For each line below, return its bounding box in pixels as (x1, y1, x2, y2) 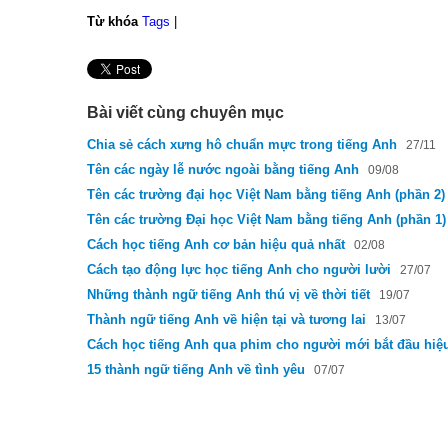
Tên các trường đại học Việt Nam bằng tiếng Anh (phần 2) (87, 187, 445, 202)
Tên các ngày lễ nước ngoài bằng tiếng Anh (87, 162, 359, 177)
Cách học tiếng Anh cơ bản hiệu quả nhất (87, 237, 345, 252)
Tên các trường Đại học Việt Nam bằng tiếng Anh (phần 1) (87, 212, 446, 227)
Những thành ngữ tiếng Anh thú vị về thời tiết (87, 287, 370, 302)
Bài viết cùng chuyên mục (87, 104, 284, 121)
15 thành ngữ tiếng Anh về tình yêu (87, 362, 305, 377)
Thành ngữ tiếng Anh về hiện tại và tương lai (87, 312, 366, 327)
